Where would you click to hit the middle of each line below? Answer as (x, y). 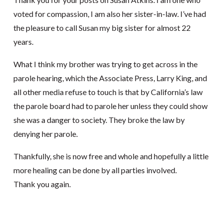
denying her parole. (45, 134)
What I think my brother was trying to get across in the (105, 64)
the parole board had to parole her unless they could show (110, 106)
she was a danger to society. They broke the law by (99, 120)
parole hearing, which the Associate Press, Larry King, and (110, 78)
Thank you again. (42, 184)
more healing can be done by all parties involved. (95, 170)
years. (23, 41)
